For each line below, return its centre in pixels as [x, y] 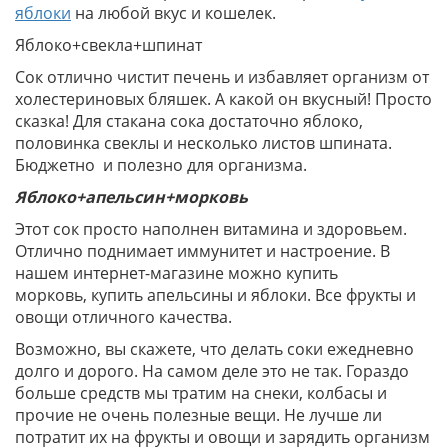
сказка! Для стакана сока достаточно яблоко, [189, 121]
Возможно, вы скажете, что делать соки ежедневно [214, 349]
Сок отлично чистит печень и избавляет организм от [222, 77]
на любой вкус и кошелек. [173, 13]
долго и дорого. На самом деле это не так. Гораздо [212, 371]
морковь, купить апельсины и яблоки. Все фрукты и [215, 295]
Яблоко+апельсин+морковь [131, 197]
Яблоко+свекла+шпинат [108, 45]
